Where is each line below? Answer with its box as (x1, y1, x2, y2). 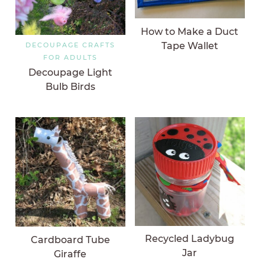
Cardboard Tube (30, 234, 110, 245)
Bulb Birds (45, 81, 95, 93)
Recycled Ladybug (145, 233, 235, 245)
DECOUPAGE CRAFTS (25, 40, 115, 49)
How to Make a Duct (141, 25, 239, 37)
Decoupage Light (28, 67, 112, 79)
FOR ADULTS (43, 53, 98, 62)
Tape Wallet (161, 40, 218, 51)
